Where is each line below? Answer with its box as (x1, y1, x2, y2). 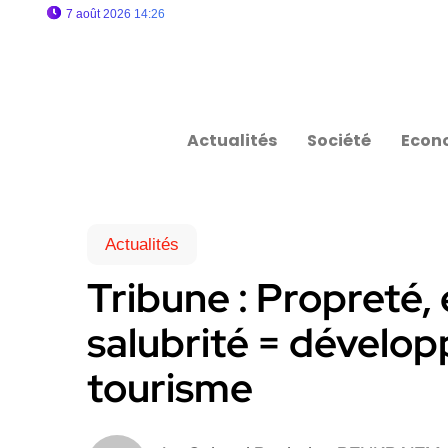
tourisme (87, 361, 253, 414)
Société (307, 129, 372, 152)
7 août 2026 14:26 (66, 7, 165, 21)
